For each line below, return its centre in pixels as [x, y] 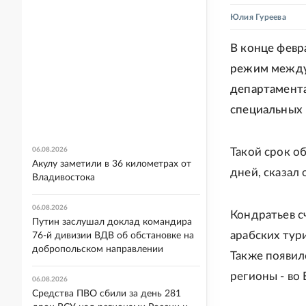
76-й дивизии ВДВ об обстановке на [113, 236]
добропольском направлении [98, 249]
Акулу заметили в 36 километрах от [112, 164]
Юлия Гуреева [258, 17]
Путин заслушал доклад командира [112, 222]
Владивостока [64, 178]
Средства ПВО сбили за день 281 [107, 294]
